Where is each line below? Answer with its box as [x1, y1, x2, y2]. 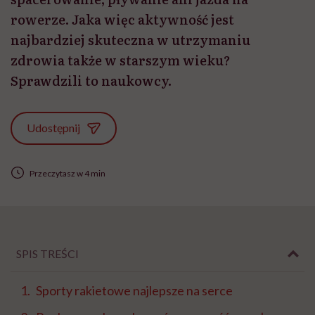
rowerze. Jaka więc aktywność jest [11, 10, 234, 30]
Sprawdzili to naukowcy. [11, 71, 172, 91]
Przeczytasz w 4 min [29, 167, 105, 179]
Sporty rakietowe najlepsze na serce [36, 283, 233, 299]
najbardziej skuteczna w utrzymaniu [11, 30, 250, 50]
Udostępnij [27, 121, 81, 134]
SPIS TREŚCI [16, 247, 79, 261]
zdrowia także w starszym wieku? [11, 51, 231, 70]
